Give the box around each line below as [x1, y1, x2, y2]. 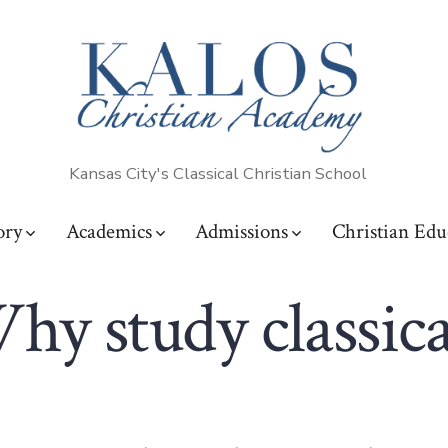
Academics [65, 218, 152, 246]
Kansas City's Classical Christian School [69, 162, 367, 186]
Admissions [195, 218, 289, 246]
